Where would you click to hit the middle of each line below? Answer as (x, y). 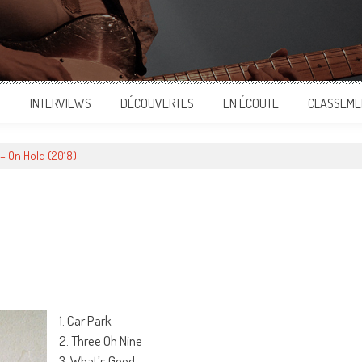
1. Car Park (85, 320)
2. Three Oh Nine (101, 341)
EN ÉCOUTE (251, 103)
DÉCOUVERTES (157, 103)
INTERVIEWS (61, 103)
